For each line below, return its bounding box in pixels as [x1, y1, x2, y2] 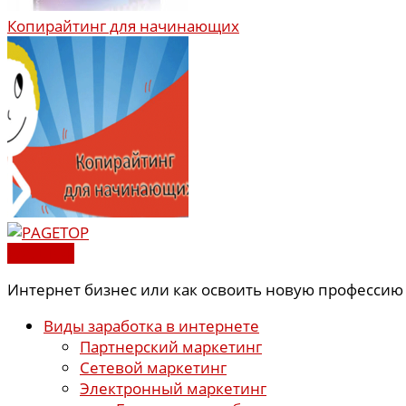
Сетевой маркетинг [80, 356, 227, 378]
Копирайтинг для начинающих [7, 15, 239, 37]
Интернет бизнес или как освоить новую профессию [7, 279, 403, 301]
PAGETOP [7, 243, 74, 265]
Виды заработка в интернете [43, 314, 259, 336]
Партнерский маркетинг [80, 335, 262, 357]
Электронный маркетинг [80, 377, 266, 399]
